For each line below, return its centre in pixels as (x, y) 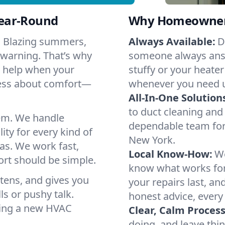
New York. (152, 140)
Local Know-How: (171, 154)
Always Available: (172, 41)
